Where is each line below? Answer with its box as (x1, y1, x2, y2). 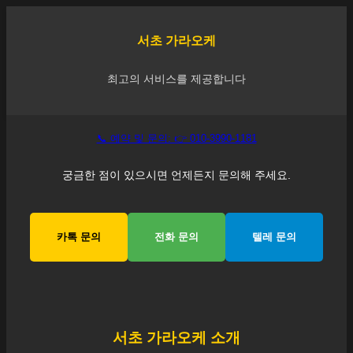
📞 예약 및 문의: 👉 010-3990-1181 (96, 132, 257, 145)
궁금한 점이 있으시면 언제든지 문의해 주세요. (62, 168, 291, 181)
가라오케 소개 (143, 329, 240, 346)
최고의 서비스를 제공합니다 (107, 72, 246, 85)
